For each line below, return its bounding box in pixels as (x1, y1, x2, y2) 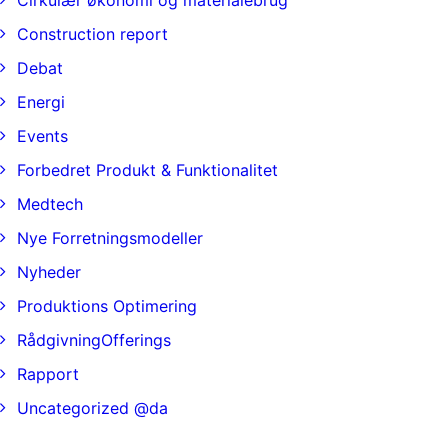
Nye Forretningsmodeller (17, 228, 203, 248)
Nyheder (17, 262, 81, 282)
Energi (17, 92, 65, 112)
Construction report (17, 24, 168, 44)
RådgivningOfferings (17, 330, 171, 350)
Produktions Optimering (17, 296, 197, 316)
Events (17, 126, 68, 146)
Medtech (17, 194, 83, 214)
